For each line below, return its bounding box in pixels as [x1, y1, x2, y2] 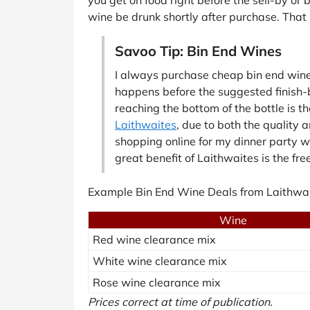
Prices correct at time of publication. [88, 294, 273, 309]
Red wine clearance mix [93, 232, 216, 246]
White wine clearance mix [93, 253, 227, 268]
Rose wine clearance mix [93, 275, 221, 289]
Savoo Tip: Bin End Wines [115, 42, 282, 60]
